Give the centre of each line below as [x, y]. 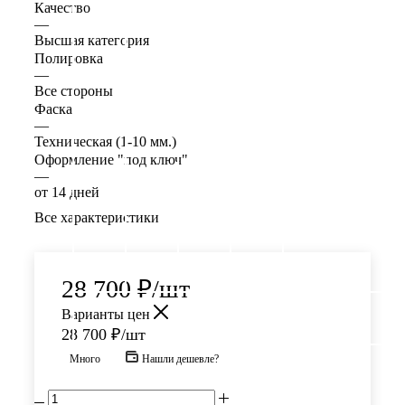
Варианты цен [108, 314]
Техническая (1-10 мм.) [105, 141]
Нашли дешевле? [180, 358]
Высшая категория [92, 40]
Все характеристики [97, 217]
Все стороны [74, 90]
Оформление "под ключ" [111, 159]
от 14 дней [67, 192]
